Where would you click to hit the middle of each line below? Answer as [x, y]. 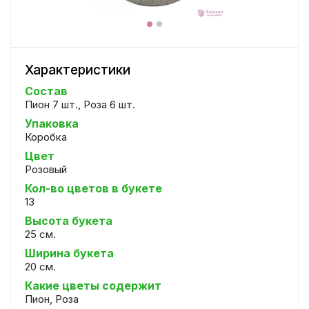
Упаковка [52, 123]
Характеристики [78, 70]
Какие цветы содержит [93, 286]
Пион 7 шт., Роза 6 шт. [80, 104]
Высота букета [69, 221]
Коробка [46, 137]
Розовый [46, 169]
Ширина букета [69, 253]
